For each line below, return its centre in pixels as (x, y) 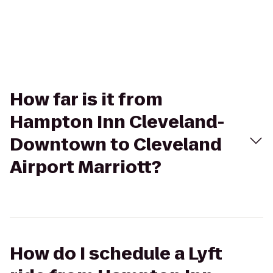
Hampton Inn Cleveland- (117, 122)
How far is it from (86, 100)
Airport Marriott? (86, 167)
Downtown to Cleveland (116, 145)
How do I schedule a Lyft (116, 254)
